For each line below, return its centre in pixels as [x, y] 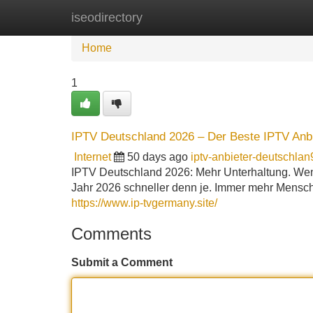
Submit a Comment [122, 262]
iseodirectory [107, 17]
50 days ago [158, 157]
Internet [93, 157]
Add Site [272, 17]
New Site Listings [187, 17]
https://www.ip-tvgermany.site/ [144, 203]
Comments [111, 234]
